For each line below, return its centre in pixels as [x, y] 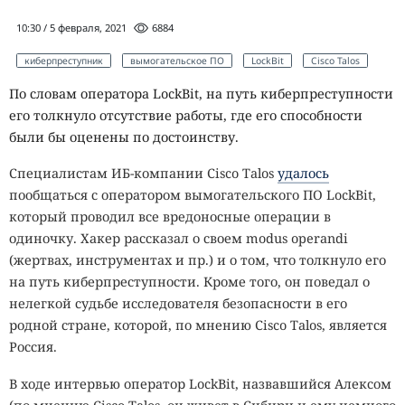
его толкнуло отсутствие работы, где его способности [186, 115]
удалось [303, 173]
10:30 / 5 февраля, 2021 [71, 27]
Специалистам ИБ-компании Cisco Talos [143, 173]
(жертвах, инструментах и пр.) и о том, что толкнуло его [198, 259]
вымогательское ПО [177, 61]
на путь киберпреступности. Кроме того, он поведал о [189, 281]
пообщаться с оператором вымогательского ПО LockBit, [193, 194]
